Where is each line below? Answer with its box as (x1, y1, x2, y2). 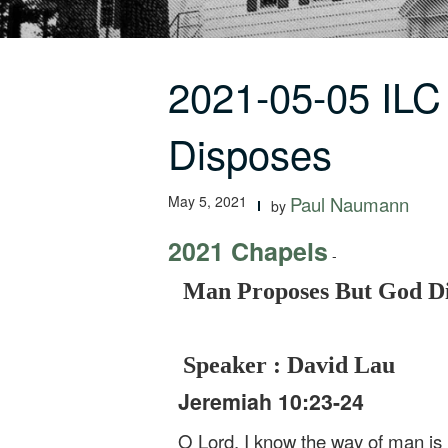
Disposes (168, 124, 332, 181)
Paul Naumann (290, 191, 409, 217)
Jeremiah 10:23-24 (178, 386, 364, 417)
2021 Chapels (168, 233, 328, 269)
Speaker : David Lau (183, 352, 395, 378)
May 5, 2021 (168, 191, 247, 211)
